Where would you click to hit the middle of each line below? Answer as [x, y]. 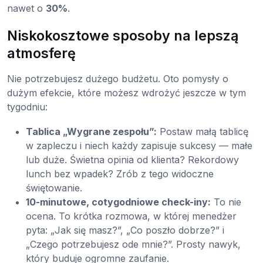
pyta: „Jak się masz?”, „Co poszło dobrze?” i [125, 230]
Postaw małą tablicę [203, 132]
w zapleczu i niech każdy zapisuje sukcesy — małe [139, 146]
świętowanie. [54, 188]
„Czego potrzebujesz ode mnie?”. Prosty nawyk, [133, 245]
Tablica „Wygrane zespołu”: [91, 132]
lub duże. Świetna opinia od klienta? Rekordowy [132, 160]
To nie [226, 202]
